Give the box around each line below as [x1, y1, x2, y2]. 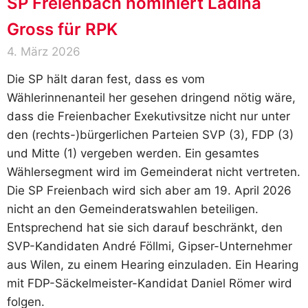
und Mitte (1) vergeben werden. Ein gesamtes [7, 146, 259, 161]
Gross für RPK [7, 19, 118, 40]
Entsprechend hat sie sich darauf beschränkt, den [7, 221, 283, 235]
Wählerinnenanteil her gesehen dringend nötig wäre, [7, 91, 296, 105]
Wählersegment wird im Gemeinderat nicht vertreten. [7, 165, 300, 179]
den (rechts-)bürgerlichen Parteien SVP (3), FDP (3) [7, 128, 294, 142]
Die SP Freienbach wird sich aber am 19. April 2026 [7, 184, 291, 198]
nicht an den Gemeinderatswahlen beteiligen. [7, 202, 258, 217]
